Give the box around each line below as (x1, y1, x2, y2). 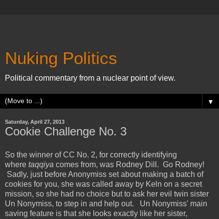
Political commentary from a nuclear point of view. (5, 74, 175, 82)
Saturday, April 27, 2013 (5, 119, 65, 125)
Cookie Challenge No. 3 (5, 125, 127, 138)
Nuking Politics (5, 49, 117, 67)
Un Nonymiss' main (138, 199, 207, 208)
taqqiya (28, 160, 56, 169)
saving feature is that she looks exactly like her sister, (5, 209, 187, 218)
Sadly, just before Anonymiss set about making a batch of (5, 170, 203, 178)
